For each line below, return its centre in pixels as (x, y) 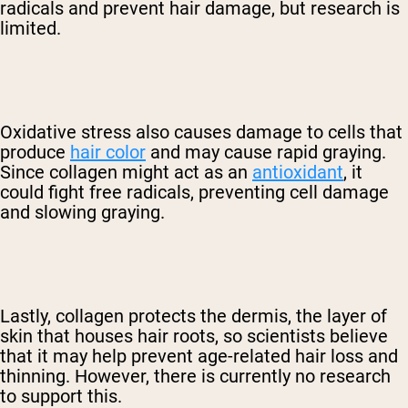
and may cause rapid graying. (268, 153)
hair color (108, 153)
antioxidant (298, 173)
